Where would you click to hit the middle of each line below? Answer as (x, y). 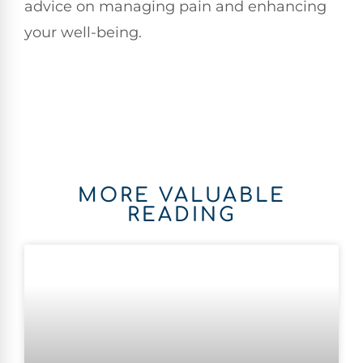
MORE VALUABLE (181, 196)
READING (181, 216)
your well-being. (83, 32)
